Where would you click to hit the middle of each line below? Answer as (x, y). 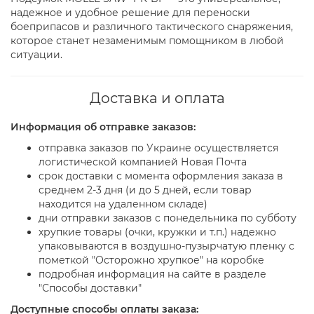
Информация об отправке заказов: (103, 127)
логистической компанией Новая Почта (143, 162)
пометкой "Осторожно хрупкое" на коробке (151, 260)
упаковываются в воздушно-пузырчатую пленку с (166, 246)
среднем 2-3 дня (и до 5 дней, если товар (145, 190)
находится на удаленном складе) (123, 204)
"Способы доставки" (90, 288)
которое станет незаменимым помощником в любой (147, 41)
